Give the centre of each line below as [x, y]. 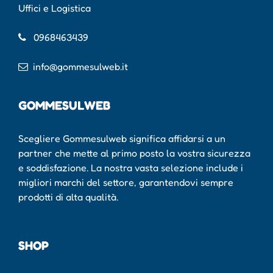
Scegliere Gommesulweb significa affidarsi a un [122, 138]
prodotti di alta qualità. [69, 197]
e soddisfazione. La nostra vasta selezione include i [131, 167]
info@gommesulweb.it [80, 66]
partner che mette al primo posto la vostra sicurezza [134, 153]
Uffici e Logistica [55, 8]
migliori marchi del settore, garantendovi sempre [126, 182]
